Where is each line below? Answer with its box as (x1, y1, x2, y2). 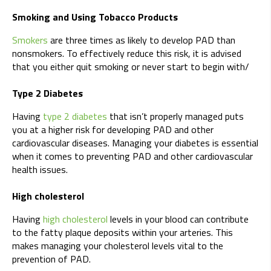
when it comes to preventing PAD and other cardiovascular (12, 149, 253, 164)
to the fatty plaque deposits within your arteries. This (12, 225, 233, 240)
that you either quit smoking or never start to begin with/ (12, 59, 249, 74)
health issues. (12, 162, 68, 177)
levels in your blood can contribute (108, 212, 249, 227)
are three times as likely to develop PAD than (48, 33, 235, 48)
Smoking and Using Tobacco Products (12, 10, 178, 25)
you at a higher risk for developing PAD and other (12, 122, 214, 137)
